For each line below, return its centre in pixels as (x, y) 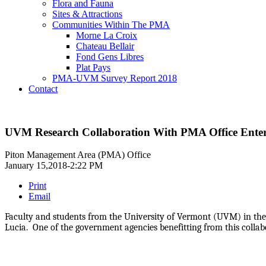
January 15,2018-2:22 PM (54, 166)
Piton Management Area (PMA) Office (78, 155)
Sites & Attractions (87, 14)
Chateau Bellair (105, 46)
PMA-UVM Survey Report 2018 (115, 78)
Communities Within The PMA (111, 25)
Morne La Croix (107, 35)
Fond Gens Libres (110, 57)
